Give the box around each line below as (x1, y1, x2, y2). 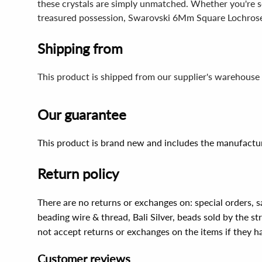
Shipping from (37, 40, 123, 57)
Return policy (37, 165, 119, 182)
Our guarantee (37, 106, 126, 123)
